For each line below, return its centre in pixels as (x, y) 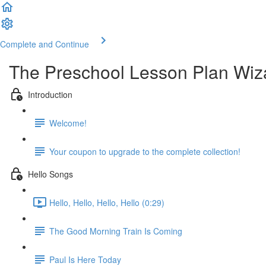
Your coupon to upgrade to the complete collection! (145, 151)
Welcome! (68, 123)
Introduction (50, 94)
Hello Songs (50, 174)
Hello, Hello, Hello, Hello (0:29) (107, 202)
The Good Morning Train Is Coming (116, 231)
